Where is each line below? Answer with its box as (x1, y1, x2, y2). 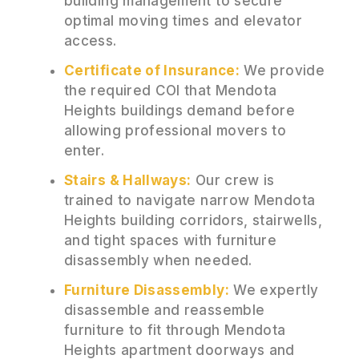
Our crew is (191, 171, 275, 188)
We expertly (228, 281, 319, 298)
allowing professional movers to (64, 122, 287, 139)
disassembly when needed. (64, 252, 252, 268)
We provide (240, 62, 325, 79)
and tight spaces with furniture (64, 232, 277, 248)
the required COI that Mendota (64, 82, 277, 99)
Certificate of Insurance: (64, 62, 240, 79)
